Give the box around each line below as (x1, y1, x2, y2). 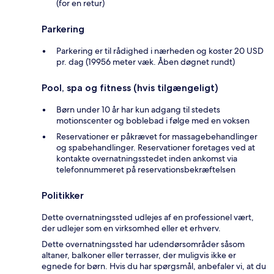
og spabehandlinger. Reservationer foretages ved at (56, 142, 255, 154)
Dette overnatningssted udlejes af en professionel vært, (42, 212, 254, 223)
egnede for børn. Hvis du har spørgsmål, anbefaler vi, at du (42, 261, 266, 272)
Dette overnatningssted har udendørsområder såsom (42, 239, 245, 250)
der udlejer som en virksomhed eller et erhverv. (42, 223, 221, 234)
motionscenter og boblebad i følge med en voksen (56, 115, 250, 127)
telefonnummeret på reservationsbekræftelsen (56, 164, 235, 176)
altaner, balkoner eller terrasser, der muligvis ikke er (42, 250, 236, 261)
